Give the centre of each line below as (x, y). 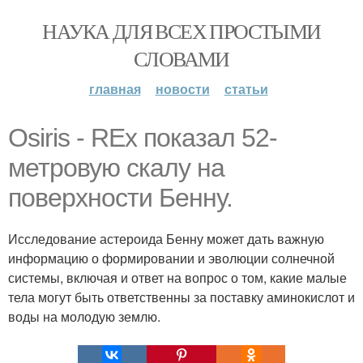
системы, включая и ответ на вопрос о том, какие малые (177, 278)
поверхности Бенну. (120, 198)
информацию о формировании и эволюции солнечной (171, 258)
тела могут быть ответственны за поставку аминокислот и (181, 297)
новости (182, 89)
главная (115, 89)
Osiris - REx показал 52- (143, 138)
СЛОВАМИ (181, 58)
